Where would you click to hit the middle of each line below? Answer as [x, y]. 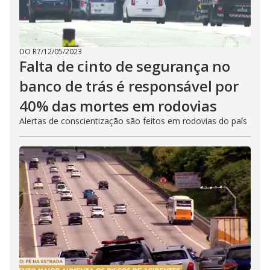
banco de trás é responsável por [129, 86]
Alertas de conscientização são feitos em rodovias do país [133, 121]
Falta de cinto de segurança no [125, 66]
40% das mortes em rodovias [118, 106]
